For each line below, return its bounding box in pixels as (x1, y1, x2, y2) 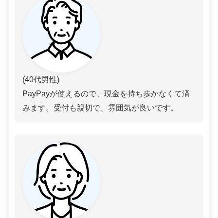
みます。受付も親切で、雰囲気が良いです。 (22, 103, 178, 112)
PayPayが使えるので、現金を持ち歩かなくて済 (22, 89, 190, 98)
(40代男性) (22, 75, 59, 84)
